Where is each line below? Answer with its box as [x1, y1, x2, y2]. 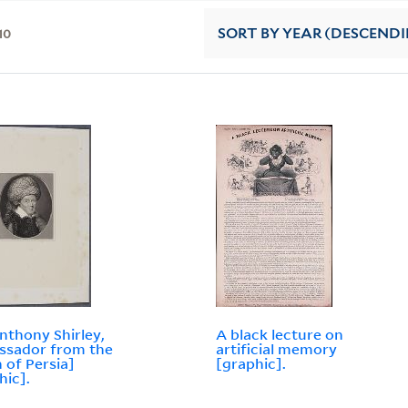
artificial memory [216, 340, 338, 359]
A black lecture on [216, 325, 344, 344]
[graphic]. [216, 354, 287, 373]
